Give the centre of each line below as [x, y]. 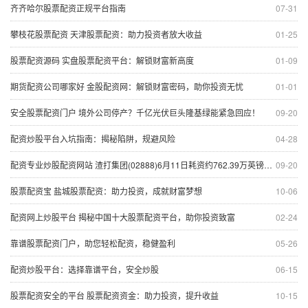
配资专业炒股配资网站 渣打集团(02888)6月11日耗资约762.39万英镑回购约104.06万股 [137, 164]
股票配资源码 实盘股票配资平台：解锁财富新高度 [102, 60]
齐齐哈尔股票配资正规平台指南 [68, 8]
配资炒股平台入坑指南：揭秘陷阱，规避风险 [93, 138]
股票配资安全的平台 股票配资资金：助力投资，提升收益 [114, 295]
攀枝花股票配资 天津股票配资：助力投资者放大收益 [106, 34]
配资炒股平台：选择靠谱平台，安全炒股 [85, 269]
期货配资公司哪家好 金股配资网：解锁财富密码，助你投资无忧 [127, 86]
